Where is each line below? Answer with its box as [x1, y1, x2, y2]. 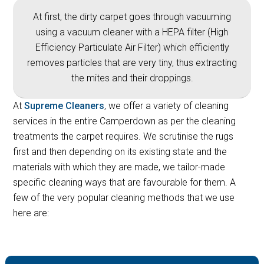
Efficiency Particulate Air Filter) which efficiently [35, 41, 229, 53]
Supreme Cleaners [24, 100, 105, 111]
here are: [13, 207, 49, 219]
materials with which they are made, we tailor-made [13, 161, 226, 173]
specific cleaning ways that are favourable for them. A [13, 176, 236, 188]
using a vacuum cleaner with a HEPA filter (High [36, 26, 228, 38]
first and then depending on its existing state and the [13, 146, 227, 157]
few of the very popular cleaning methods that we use [13, 192, 235, 203]
